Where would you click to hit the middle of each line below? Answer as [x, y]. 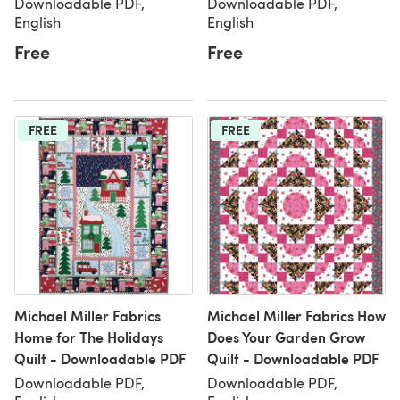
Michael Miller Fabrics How [296, 316]
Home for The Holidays [89, 337]
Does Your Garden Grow [286, 337]
